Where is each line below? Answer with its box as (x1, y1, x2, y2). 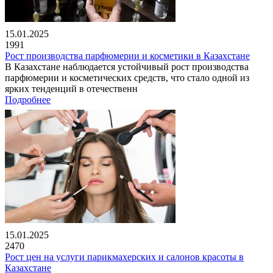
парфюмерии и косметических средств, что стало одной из (5, 72, 249, 83)
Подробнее (5, 94, 51, 105)
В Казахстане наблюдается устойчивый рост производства (5, 61, 249, 72)
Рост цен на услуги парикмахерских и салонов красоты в (5, 251, 244, 262)
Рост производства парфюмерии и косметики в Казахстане (5, 50, 250, 61)
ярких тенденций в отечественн (5, 83, 138, 94)
